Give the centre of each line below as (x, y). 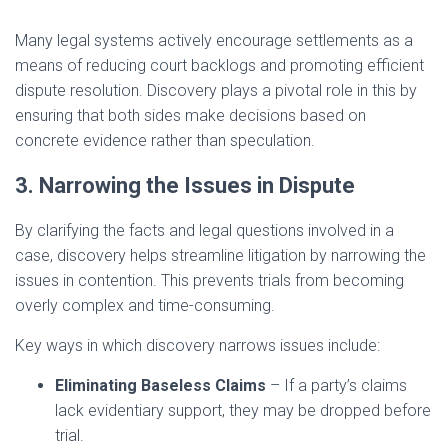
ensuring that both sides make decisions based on (190, 116)
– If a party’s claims (336, 386)
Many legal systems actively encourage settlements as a (214, 41)
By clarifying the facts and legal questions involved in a (204, 231)
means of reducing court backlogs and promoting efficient (219, 66)
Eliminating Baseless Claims (160, 386)
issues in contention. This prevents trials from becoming (209, 281)
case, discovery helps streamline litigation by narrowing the (220, 256)
